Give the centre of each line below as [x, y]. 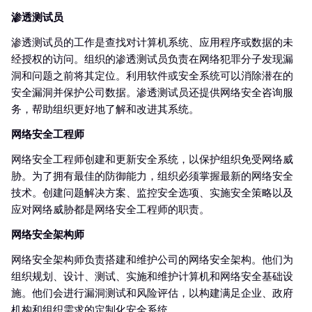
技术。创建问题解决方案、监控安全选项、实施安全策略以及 [152, 193]
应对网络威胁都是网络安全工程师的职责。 [110, 210]
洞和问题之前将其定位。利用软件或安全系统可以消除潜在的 [152, 76]
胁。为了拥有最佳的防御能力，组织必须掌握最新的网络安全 [152, 177]
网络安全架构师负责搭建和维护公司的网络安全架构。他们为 [152, 260]
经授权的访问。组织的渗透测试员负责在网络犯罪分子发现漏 [152, 60]
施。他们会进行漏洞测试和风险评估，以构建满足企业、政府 [152, 294]
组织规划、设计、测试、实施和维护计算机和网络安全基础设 [152, 277]
